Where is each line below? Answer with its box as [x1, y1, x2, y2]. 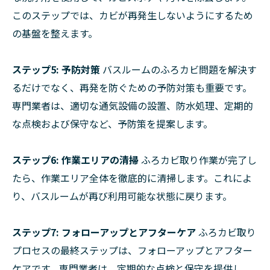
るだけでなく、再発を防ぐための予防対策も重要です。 [12, 80, 252, 95]
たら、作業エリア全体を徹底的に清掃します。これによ [12, 171, 252, 186]
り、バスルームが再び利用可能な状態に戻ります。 [12, 189, 232, 204]
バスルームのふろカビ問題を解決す [100, 62, 257, 77]
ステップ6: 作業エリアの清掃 [12, 152, 139, 168]
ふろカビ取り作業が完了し [139, 152, 257, 168]
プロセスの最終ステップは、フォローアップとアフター [12, 243, 253, 258]
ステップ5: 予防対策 [12, 62, 100, 77]
